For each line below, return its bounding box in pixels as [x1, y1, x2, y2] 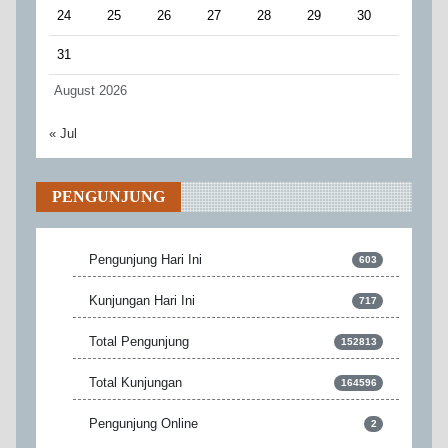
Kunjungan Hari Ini [89, 292, 195, 308]
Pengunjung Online [89, 415, 198, 431]
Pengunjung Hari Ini [89, 251, 202, 267]
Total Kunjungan [89, 374, 182, 390]
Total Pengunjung [89, 333, 189, 349]
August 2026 [54, 82, 127, 98]
